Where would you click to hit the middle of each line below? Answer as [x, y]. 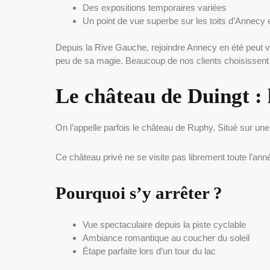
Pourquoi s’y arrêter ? [139, 193]
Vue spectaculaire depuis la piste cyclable [164, 225]
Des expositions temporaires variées [155, 7]
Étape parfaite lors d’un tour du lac [149, 251]
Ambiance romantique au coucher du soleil [166, 238]
